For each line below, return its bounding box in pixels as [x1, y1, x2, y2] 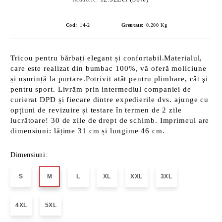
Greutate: [121, 22, 144, 28]
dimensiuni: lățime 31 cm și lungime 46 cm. [10, 127, 165, 135]
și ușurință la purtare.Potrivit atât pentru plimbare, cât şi [10, 75, 208, 83]
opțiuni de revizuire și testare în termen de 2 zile [10, 106, 182, 114]
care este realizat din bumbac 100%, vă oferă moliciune [10, 64, 207, 72]
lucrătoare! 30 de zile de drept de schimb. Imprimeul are [10, 116, 210, 124]
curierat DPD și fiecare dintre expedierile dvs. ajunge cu [10, 96, 209, 104]
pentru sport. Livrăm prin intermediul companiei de [10, 85, 191, 93]
